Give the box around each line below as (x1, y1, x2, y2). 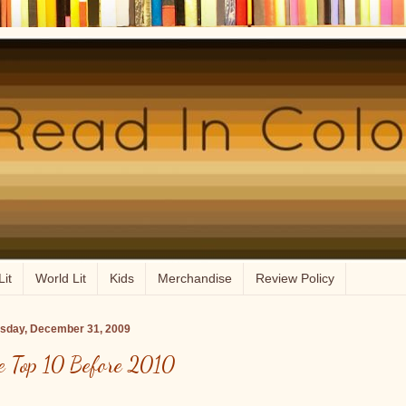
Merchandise (158, 271, 232, 285)
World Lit (35, 271, 86, 285)
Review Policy (256, 271, 334, 285)
